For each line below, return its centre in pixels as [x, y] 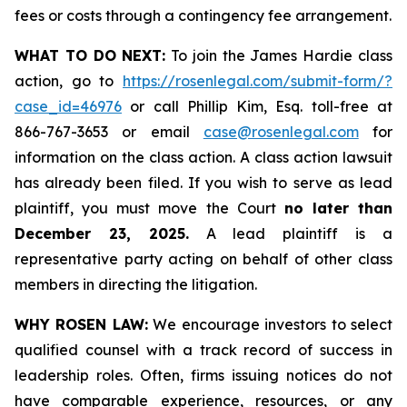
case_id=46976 [68, 106]
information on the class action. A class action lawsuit [203, 157]
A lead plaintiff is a [291, 233]
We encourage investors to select [270, 324]
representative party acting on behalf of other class [203, 259]
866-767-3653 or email [109, 132]
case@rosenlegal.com [281, 132]
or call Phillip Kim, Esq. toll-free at [257, 106]
